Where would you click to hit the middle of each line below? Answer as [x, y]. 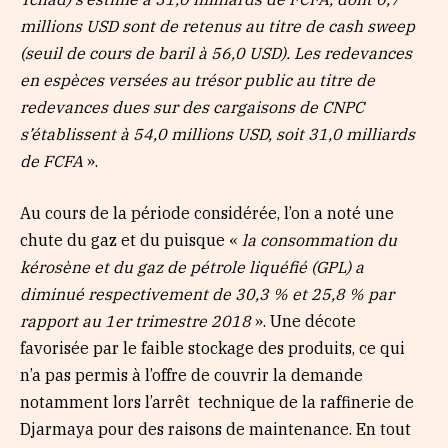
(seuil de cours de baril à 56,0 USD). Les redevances [216, 53]
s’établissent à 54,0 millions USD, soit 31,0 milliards [217, 134]
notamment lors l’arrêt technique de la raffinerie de [217, 401]
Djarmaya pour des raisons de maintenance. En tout [215, 428]
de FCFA [51, 161]
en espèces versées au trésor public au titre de [197, 80]
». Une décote [303, 320]
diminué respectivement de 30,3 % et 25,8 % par [207, 293]
